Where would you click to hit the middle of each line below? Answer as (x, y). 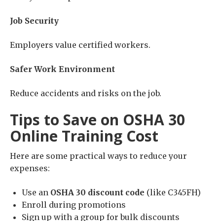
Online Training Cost (84, 136)
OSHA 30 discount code (97, 193)
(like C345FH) (173, 193)
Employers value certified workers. (80, 45)
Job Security (34, 21)
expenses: (30, 168)
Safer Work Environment (62, 69)
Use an (36, 193)
